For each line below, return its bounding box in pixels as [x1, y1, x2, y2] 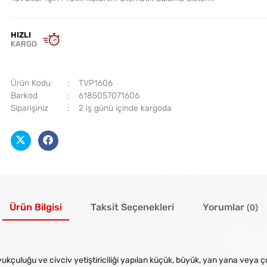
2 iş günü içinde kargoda [78, 103, 172, 113]
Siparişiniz [10, 103, 48, 113]
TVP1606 [78, 78, 113, 88]
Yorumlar [202, 202, 247, 213]
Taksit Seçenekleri [90, 202, 174, 213]
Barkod [10, 91, 38, 101]
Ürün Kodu [10, 78, 51, 88]
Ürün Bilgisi [9, 202, 62, 213]
